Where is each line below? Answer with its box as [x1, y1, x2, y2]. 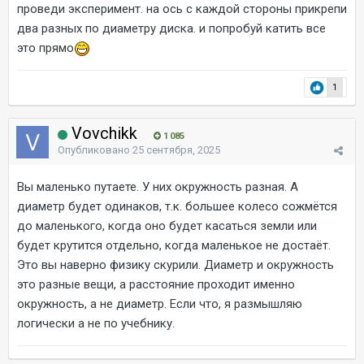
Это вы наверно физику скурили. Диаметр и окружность [17, 258, 334, 272]
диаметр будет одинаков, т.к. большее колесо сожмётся [17, 199, 337, 214]
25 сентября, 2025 [132, 144, 220, 156]
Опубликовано [58, 144, 132, 156]
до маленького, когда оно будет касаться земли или [17, 219, 317, 233]
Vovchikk [67, 123, 141, 143]
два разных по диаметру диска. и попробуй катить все [17, 21, 326, 36]
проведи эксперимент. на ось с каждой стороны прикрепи [17, 2, 347, 16]
